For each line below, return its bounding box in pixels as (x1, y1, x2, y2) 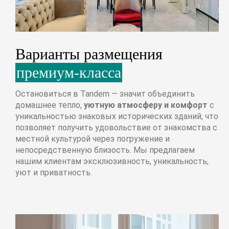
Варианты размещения (15, 45, 163, 62)
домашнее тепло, (15, 100, 84, 110)
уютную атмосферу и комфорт (84, 100, 208, 110)
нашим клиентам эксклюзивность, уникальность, (15, 156, 209, 166)
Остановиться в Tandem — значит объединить (15, 88, 195, 99)
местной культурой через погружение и (15, 133, 170, 144)
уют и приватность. (15, 167, 92, 177)
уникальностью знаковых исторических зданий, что (15, 111, 218, 121)
